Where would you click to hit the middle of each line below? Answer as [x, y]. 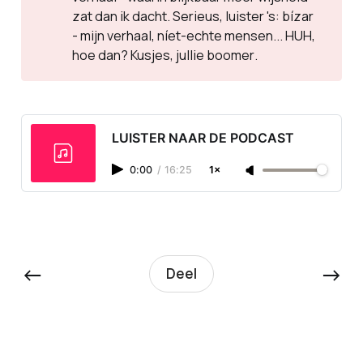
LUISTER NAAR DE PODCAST [203, 138]
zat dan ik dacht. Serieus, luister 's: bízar [192, 16]
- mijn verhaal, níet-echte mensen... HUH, [193, 36]
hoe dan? [101, 55]
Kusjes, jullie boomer [192, 55]
